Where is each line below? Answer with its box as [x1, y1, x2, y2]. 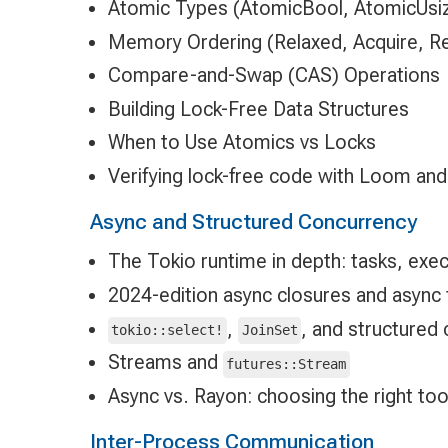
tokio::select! [111, 322, 224, 339]
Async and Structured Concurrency [89, 208, 417, 234]
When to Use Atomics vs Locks [107, 130, 376, 155]
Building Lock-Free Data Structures [107, 96, 409, 121]
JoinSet [241, 322, 298, 339]
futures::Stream [226, 356, 347, 373]
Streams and [107, 350, 223, 375]
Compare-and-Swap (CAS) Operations [107, 63, 440, 88]
